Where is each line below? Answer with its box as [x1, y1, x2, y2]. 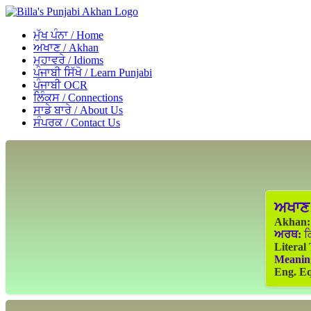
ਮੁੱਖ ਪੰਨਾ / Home [33, 29, 103, 41]
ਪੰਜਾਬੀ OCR [33, 79, 87, 91]
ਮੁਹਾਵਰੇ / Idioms [33, 54, 103, 66]
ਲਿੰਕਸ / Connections [33, 92, 123, 103]
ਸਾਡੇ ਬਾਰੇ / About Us [33, 104, 123, 116]
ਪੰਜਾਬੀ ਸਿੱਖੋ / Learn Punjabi [33, 67, 152, 78]
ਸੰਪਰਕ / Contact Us [33, 117, 120, 128]
